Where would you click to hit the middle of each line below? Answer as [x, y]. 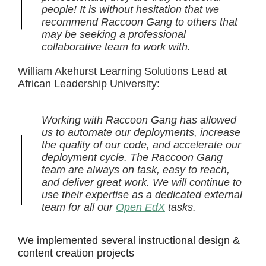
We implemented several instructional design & [129, 240]
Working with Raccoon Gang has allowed [139, 120]
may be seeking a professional [114, 34]
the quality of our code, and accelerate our [141, 145]
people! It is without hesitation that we [130, 9]
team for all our [79, 207]
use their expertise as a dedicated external [142, 195]
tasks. [180, 207]
